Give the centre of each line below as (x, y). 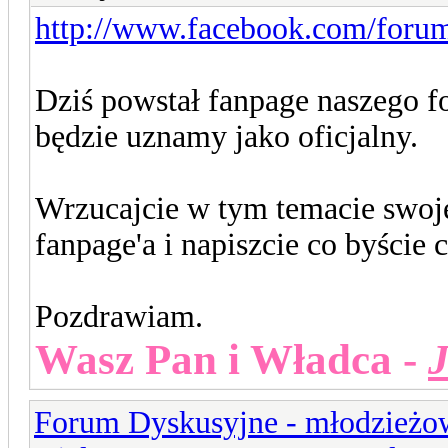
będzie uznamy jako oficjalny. (226, 136)
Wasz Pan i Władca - (231, 359)
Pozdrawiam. (119, 316)
